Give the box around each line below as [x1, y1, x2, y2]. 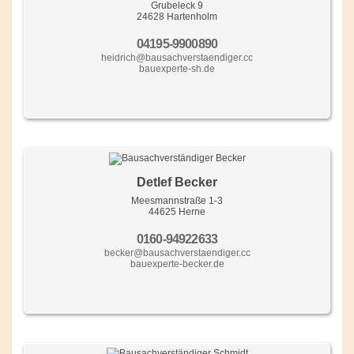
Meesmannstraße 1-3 [131, 194, 223, 206]
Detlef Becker [137, 175, 217, 189]
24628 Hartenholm [137, 10, 217, 22]
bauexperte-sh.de [139, 62, 215, 74]
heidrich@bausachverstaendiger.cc [101, 51, 253, 63]
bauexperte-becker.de [130, 258, 224, 269]
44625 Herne [149, 205, 205, 217]
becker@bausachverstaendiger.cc [104, 247, 250, 258]
